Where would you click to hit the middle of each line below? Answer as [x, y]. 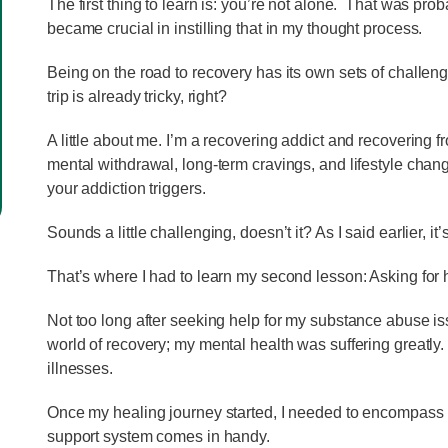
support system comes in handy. [158, 436]
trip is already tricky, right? [138, 96]
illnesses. [81, 368]
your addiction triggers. [128, 188]
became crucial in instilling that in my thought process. [236, 28]
